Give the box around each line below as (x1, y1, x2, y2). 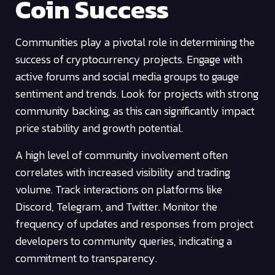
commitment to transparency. (15, 250, 157, 267)
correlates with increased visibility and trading (15, 164, 230, 181)
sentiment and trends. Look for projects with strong (15, 85, 258, 103)
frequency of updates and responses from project (15, 215, 254, 233)
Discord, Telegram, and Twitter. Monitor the (15, 198, 217, 215)
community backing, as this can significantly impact (15, 103, 255, 120)
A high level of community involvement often (15, 147, 228, 164)
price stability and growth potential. (15, 120, 183, 137)
